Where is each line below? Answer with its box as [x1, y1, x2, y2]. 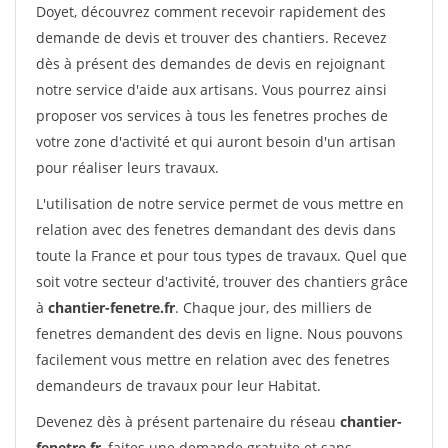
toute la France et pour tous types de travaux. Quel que [36, 246, 407, 265]
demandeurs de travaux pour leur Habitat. [36, 376, 321, 395]
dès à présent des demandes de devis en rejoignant [36, 54, 385, 73]
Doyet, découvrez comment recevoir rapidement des [36, 2, 386, 21]
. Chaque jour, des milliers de [175, 298, 372, 317]
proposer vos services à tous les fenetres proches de [36, 106, 388, 125]
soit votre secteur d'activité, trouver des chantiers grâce [36, 272, 408, 291]
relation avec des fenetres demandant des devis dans [36, 220, 396, 239]
